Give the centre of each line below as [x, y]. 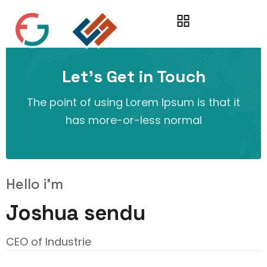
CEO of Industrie [49, 242]
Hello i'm [35, 184]
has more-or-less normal [133, 120]
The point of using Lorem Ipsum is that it [133, 102]
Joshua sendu [76, 213]
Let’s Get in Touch [133, 76]
